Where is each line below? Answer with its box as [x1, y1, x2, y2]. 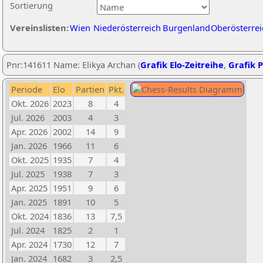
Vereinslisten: [10, 22, 69, 33]
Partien [76, 83, 104, 95]
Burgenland [163, 22, 210, 33]
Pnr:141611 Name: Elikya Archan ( [6, 59, 140, 70]
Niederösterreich [93, 22, 161, 33]
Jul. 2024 [11, 224, 45, 236]
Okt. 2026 [11, 97, 49, 109]
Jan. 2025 [11, 196, 47, 208]
